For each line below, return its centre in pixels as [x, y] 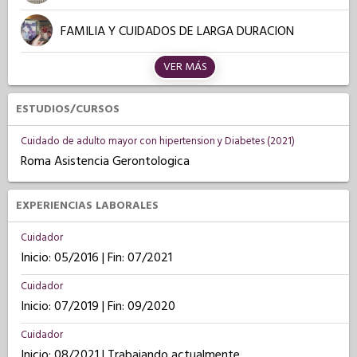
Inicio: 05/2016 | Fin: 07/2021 [96, 257]
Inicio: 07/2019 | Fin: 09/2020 [98, 306]
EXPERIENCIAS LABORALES [87, 206]
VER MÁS [185, 67]
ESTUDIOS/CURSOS [68, 109]
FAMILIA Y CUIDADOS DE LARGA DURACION [177, 31]
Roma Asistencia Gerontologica [105, 161]
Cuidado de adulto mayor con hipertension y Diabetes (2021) [158, 141]
